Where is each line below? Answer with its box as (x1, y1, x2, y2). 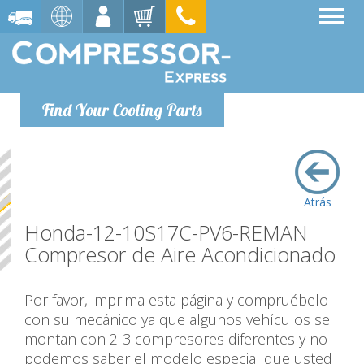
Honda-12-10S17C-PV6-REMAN (24, 219, 308, 246)
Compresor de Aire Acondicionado (24, 240, 336, 268)
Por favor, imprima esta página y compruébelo (24, 290, 328, 310)
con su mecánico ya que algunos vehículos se (24, 310, 330, 329)
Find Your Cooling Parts (42, 99, 202, 120)
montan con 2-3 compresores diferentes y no (24, 329, 327, 349)
